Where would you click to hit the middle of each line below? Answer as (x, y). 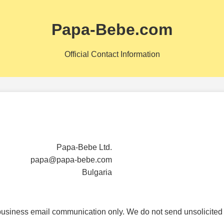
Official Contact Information (112, 54)
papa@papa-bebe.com (71, 159)
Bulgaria (97, 172)
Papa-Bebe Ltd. (84, 147)
